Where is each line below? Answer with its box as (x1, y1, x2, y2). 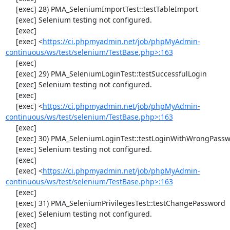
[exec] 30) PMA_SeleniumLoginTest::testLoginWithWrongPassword (5, 133, 16, 143)
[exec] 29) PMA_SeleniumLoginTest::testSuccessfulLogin (5, 69, 16, 79)
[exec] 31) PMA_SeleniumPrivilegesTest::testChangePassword (5, 198, 16, 208)
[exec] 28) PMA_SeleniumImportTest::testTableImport (5, 4, 16, 14)
